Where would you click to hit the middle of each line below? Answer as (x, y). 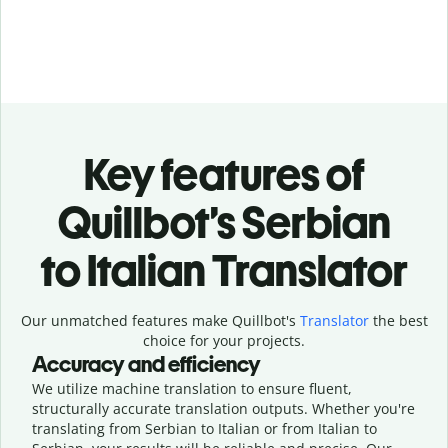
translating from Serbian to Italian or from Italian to (204, 428)
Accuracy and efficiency (146, 364)
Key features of (224, 174)
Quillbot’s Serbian (224, 222)
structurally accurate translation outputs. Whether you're (223, 408)
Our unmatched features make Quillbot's (160, 320)
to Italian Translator (224, 270)
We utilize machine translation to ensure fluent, (192, 388)
